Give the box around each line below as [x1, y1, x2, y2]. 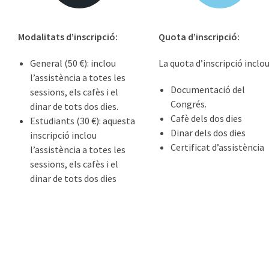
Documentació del [171, 83, 245, 95]
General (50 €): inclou [30, 57, 116, 69]
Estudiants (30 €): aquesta [30, 115, 135, 127]
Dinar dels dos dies [171, 127, 246, 139]
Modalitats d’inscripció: [18, 31, 118, 43]
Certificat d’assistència [171, 141, 264, 153]
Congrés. [171, 98, 207, 110]
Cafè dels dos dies [171, 112, 242, 124]
